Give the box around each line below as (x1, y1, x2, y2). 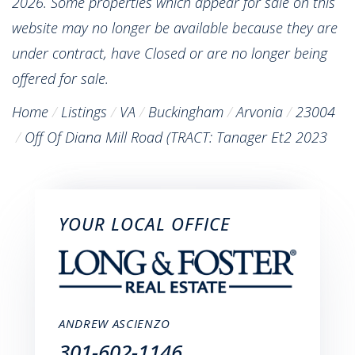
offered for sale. (12, 68, 109, 88)
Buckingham (148, 101, 223, 121)
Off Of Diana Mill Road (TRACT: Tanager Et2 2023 (25, 127, 327, 147)
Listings (61, 101, 107, 121)
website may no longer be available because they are (12, 17, 338, 37)
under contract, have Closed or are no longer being (12, 43, 327, 63)
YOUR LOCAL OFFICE (59, 211, 231, 235)
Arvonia (236, 101, 283, 121)
